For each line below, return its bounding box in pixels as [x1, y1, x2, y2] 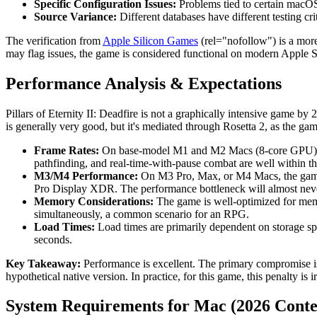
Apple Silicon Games [103, 34, 198, 47]
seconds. [34, 233, 72, 246]
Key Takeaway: [6, 257, 81, 270]
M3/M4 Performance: [34, 169, 138, 182]
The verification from [6, 34, 103, 47]
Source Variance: [34, 10, 117, 23]
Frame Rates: [34, 144, 99, 156]
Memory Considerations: [34, 195, 154, 207]
